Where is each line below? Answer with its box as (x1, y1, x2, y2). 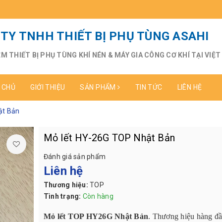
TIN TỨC (135, 83, 163, 91)
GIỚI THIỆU (30, 83, 65, 91)
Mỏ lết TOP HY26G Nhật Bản (43, 212, 148, 221)
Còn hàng (82, 192, 113, 201)
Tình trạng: (43, 192, 81, 201)
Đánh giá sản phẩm (43, 152, 106, 161)
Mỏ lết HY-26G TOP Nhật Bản (43, 131, 175, 144)
